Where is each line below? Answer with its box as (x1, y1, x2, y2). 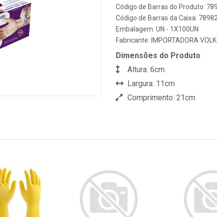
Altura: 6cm (125, 65, 165, 74)
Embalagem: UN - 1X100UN (116, 25, 199, 33)
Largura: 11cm (125, 79, 175, 88)
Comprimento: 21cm (125, 93, 195, 102)
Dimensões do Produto (116, 51, 201, 60)
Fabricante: (116, 36, 151, 44)
